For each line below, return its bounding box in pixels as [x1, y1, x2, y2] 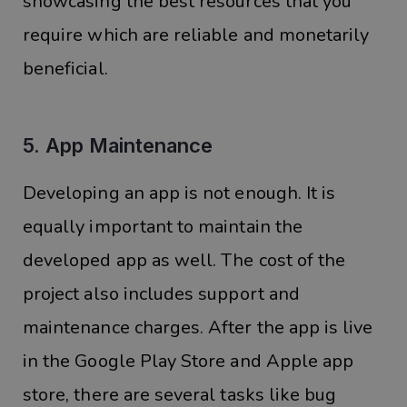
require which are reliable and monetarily [23, 23, 370, 48]
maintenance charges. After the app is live [23, 315, 373, 341]
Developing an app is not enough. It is [23, 181, 336, 206]
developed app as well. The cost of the [23, 248, 346, 273]
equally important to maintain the [23, 214, 303, 240]
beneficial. [23, 56, 108, 82]
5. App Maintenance [23, 134, 213, 158]
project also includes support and [23, 282, 300, 307]
